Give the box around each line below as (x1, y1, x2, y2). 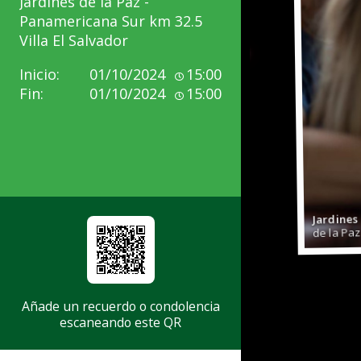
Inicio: (19, 64, 60, 85)
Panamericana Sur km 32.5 (19, 11, 202, 31)
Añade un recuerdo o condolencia (21, 297, 220, 315)
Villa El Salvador (19, 31, 128, 51)
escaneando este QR (60, 313, 181, 331)
